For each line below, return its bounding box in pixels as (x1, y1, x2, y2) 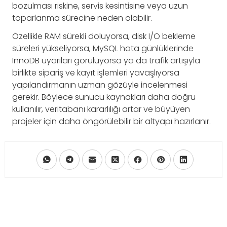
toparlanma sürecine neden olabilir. (12, 12, 152, 24)
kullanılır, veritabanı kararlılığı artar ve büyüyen (12, 103, 190, 115)
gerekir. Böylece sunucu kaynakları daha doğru (12, 91, 196, 103)
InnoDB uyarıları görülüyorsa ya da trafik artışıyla (12, 54, 200, 66)
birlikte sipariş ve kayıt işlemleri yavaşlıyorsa (12, 66, 179, 79)
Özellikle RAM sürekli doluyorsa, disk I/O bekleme (12, 30, 196, 42)
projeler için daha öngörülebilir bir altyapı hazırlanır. (12, 115, 211, 127)
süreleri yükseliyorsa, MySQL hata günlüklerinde (12, 42, 194, 54)
